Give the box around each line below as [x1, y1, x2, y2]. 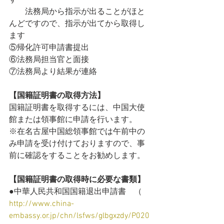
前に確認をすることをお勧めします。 [9, 151, 145, 161]
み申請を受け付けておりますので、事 [9, 139, 145, 149]
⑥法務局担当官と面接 [9, 55, 89, 65]
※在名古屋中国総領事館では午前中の [9, 127, 145, 137]
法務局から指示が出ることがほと [9, 7, 145, 17]
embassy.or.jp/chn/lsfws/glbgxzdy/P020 [9, 211, 149, 221]
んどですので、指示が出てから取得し [9, 19, 145, 29]
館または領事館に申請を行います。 [9, 115, 137, 125]
